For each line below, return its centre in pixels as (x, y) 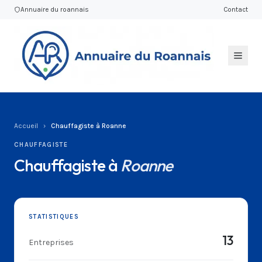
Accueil (26, 126)
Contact (236, 9)
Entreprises (51, 242)
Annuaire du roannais (55, 9)
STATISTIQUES (54, 217)
